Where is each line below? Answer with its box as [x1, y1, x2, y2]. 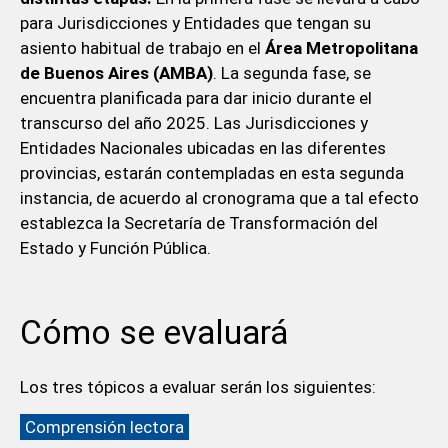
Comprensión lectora [24, 417, 184, 438]
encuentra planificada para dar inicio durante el [19, 88, 372, 109]
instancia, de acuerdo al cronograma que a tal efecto [19, 188, 419, 209]
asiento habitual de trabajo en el [19, 38, 265, 59]
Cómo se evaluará [19, 313, 288, 353]
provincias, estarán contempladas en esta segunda [19, 163, 404, 184]
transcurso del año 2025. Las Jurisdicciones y [19, 113, 368, 134]
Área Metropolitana [264, 38, 418, 59]
